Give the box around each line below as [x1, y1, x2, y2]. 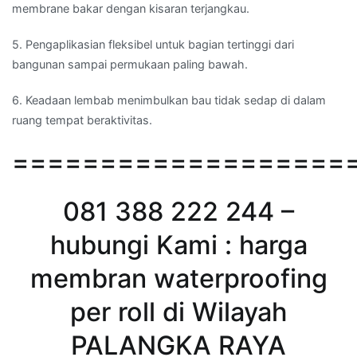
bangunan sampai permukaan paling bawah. [12, 57, 248, 71]
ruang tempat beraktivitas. [12, 113, 152, 127]
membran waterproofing [29, 263, 328, 295]
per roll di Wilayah [70, 296, 287, 328]
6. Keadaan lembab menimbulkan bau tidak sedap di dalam [12, 93, 326, 107]
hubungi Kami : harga [49, 229, 308, 261]
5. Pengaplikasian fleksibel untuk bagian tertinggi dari [12, 37, 294, 51]
